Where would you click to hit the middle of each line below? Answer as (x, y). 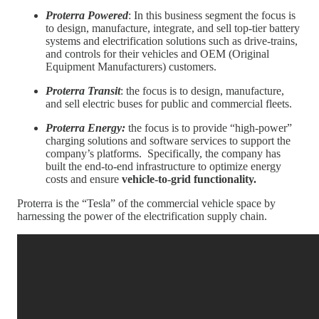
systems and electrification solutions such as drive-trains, (172, 41)
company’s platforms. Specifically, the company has (163, 153)
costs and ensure (84, 179)
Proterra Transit (83, 90)
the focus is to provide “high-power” (209, 127)
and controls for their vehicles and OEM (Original (157, 53)
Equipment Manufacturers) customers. (131, 66)
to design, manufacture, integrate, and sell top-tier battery (173, 28)
